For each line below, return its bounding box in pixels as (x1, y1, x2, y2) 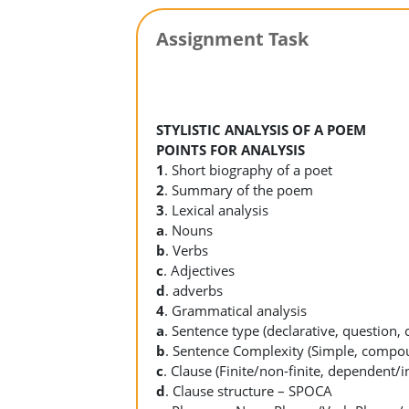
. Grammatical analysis (164, 301, 308, 320)
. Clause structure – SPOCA (165, 382, 333, 400)
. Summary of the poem (164, 181, 314, 199)
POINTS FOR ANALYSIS (156, 141, 306, 159)
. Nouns (164, 221, 214, 239)
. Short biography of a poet (164, 161, 333, 179)
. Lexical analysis (164, 201, 269, 219)
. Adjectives (163, 261, 236, 279)
